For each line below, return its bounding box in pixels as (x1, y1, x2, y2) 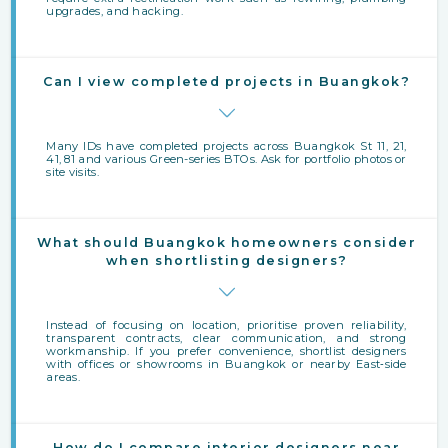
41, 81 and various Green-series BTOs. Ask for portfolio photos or (46, 151, 407, 166)
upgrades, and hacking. (46, 3, 183, 18)
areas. (46, 369, 81, 384)
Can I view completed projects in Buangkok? (43, 73, 410, 89)
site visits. (46, 164, 99, 179)
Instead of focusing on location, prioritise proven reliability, (46, 317, 407, 332)
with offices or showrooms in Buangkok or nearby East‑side (46, 356, 407, 371)
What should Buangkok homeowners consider (37, 234, 416, 250)
